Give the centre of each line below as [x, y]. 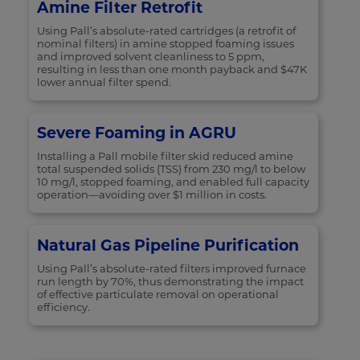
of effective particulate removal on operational [157, 295]
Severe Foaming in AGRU [136, 133]
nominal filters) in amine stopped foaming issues [165, 44]
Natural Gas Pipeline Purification [168, 246]
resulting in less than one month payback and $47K [172, 70]
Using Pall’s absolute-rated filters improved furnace [171, 269]
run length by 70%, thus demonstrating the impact [170, 282]
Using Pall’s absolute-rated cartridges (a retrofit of [166, 31]
